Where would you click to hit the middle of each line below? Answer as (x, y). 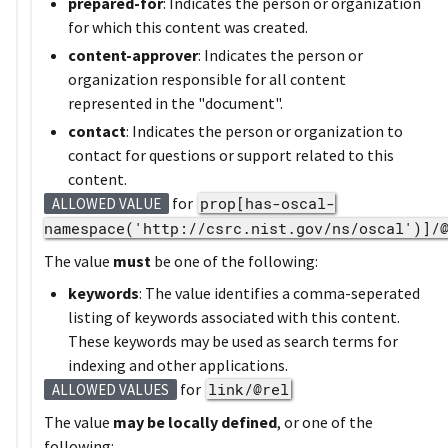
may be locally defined (195, 421)
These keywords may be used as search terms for (233, 340)
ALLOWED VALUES (110, 389)
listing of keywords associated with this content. (234, 316)
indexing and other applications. (178, 364)
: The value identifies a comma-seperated (279, 292)
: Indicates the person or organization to (264, 130)
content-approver (133, 54)
